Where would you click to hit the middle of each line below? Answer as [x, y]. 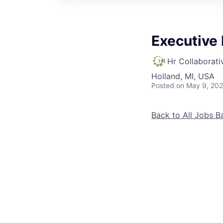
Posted [163, 85]
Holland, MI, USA [183, 76]
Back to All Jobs [183, 115]
